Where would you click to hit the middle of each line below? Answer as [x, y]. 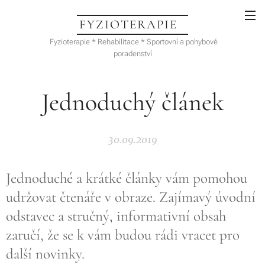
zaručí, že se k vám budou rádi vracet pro [123, 235]
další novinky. [45, 254]
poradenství [132, 54]
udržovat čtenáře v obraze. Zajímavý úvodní [131, 197]
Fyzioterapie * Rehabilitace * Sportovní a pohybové [132, 42]
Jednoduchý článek [132, 102]
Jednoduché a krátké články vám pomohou [127, 178]
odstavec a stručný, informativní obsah [116, 216]
